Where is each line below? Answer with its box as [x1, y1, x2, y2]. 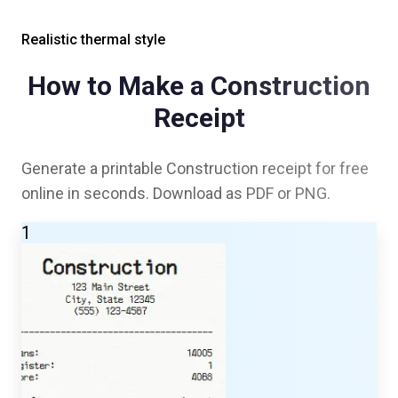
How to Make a [28, 69, 211, 101]
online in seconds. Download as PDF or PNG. [21, 183, 330, 203]
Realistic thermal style [21, 30, 165, 48]
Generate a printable [21, 158, 166, 178]
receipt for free [259, 158, 369, 178]
